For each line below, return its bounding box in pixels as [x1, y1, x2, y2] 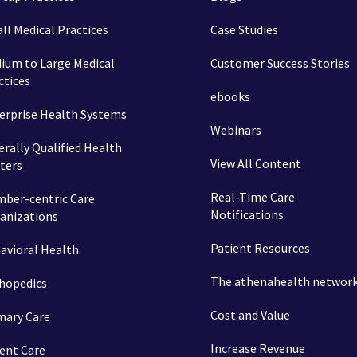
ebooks [210, 88, 250, 104]
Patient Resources [210, 240, 310, 256]
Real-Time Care [210, 189, 295, 205]
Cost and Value [210, 307, 290, 323]
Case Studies [210, 22, 278, 37]
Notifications [210, 206, 284, 222]
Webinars [210, 122, 261, 138]
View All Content [210, 155, 301, 171]
